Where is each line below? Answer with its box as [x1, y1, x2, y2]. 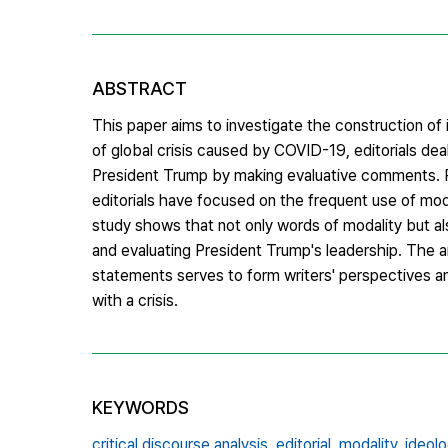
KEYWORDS [92, 396, 189, 418]
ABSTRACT [92, 77, 187, 99]
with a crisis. [92, 290, 178, 310]
